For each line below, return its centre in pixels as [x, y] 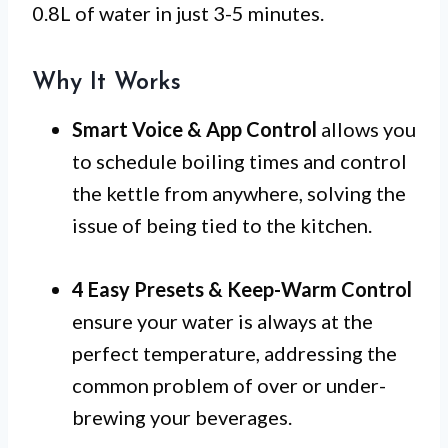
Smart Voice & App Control [194, 129]
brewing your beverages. [182, 417]
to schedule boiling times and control [239, 161]
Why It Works [106, 83]
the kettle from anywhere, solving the [239, 193]
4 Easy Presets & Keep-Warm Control [242, 289]
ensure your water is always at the [222, 321]
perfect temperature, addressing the [234, 353]
